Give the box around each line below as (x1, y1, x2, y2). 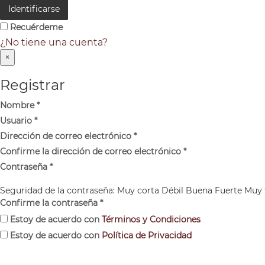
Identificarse (8, 4, 60, 14)
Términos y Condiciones (102, 214, 201, 225)
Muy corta (117, 185, 159, 196)
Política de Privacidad (102, 230, 192, 241)
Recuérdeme (8, 22, 63, 33)
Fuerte (215, 185, 242, 196)
